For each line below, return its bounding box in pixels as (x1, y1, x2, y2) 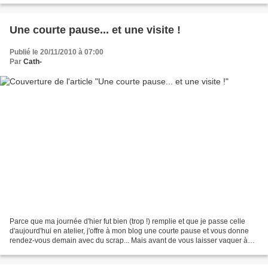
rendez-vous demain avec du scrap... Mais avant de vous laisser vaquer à (10, 236, 248, 245)
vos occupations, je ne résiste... (10, 246, 111, 255)
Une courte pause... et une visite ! (10, 23, 181, 36)
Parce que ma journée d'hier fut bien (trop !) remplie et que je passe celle (10, 217, 245, 226)
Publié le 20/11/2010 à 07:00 (10, 47, 103, 56)
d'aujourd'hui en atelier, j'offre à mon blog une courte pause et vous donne (10, 227, 249, 236)
